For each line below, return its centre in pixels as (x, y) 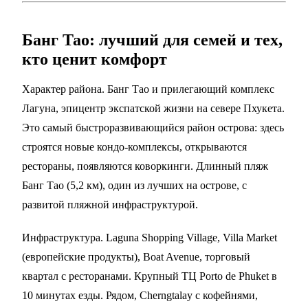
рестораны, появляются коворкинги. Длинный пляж (145, 166)
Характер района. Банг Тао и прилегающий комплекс (148, 89)
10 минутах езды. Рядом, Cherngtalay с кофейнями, (140, 296)
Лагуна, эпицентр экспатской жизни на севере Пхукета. (153, 109)
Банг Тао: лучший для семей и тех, (152, 40)
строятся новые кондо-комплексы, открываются (134, 147)
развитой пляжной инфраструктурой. (110, 205)
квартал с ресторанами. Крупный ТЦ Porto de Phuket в (150, 276)
